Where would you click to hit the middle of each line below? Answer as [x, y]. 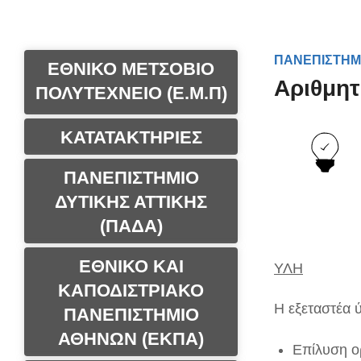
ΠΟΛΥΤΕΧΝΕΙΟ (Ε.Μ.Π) [131, 93]
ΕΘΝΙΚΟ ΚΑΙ [131, 266]
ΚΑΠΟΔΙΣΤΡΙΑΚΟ [131, 290]
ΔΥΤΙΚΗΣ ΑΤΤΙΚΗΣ [131, 202]
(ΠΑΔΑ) [131, 226]
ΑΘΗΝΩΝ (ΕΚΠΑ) [131, 339]
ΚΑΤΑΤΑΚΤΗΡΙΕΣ [131, 137]
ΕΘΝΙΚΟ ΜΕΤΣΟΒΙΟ [131, 69]
